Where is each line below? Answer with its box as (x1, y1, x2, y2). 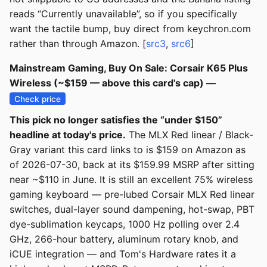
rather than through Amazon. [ (10, 38, 146, 50)
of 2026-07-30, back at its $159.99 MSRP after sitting (10, 159, 254, 171)
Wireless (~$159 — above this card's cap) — (10, 77, 216, 89)
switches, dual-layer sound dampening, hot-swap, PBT (10, 203, 254, 216)
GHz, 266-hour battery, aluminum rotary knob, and (10, 233, 238, 246)
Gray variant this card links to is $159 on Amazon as (10, 144, 246, 156)
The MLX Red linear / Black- (126, 129, 253, 141)
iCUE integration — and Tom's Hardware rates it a (10, 248, 236, 260)
